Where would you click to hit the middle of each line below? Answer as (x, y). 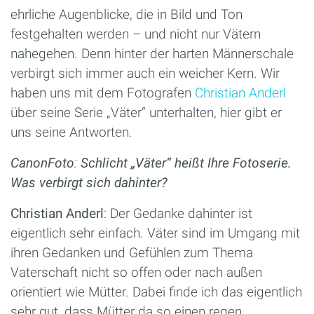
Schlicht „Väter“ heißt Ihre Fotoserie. (186, 163)
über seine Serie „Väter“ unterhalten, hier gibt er (146, 112)
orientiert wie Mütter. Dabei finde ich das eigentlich (156, 292)
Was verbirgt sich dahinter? (89, 182)
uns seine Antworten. (71, 132)
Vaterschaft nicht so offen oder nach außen (136, 272)
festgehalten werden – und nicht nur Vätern (136, 34)
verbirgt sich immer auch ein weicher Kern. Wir (145, 73)
